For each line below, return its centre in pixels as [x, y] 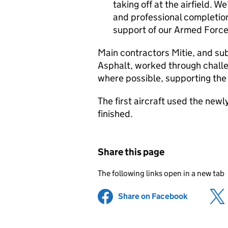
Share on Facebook [153, 196]
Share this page [131, 152]
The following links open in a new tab [161, 173]
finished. [115, 114]
